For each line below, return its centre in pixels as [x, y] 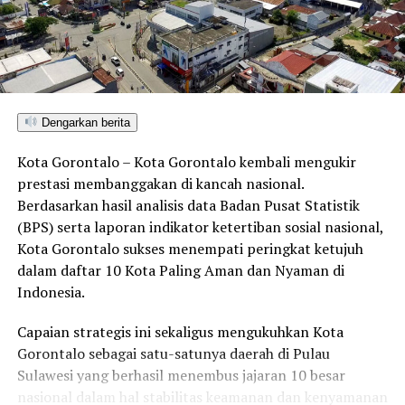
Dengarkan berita [84, 122]
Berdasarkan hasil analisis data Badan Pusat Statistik [188, 205]
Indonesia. [51, 292]
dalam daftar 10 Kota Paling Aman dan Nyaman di [180, 270]
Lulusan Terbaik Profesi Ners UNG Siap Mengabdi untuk [196, 38]
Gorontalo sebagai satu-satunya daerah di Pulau [173, 353]
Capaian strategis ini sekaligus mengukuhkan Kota [180, 331]
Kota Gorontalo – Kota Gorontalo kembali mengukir [186, 161]
